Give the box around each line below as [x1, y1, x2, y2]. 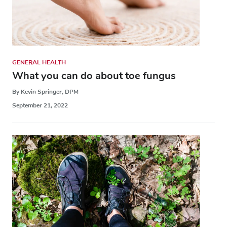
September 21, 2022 [12, 101, 68, 110]
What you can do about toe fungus [12, 69, 176, 83]
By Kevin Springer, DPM [12, 88, 79, 96]
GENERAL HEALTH [12, 58, 66, 67]
